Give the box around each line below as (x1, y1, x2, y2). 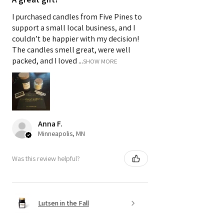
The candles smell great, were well (12, 44, 130, 55)
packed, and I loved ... (12, 55, 83, 66)
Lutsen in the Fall (38, 198, 89, 207)
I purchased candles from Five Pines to (12, 11, 142, 22)
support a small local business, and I (12, 22, 135, 33)
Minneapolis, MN (38, 129, 85, 138)
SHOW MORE (83, 57, 117, 66)
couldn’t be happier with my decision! (12, 33, 139, 44)
